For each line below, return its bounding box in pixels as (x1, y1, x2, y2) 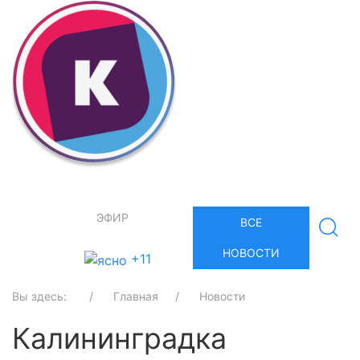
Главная (113, 289, 158, 303)
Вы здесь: (12, 289, 76, 303)
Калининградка (12, 321, 227, 356)
